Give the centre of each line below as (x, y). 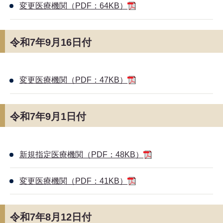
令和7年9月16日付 (51, 42)
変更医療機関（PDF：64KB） (74, 6)
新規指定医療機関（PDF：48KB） (82, 154)
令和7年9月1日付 (48, 117)
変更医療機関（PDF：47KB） (74, 80)
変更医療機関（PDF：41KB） (74, 181)
